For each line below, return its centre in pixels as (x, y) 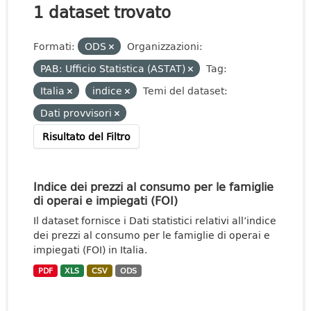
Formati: (54, 46)
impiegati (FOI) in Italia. (90, 250)
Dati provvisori (77, 113)
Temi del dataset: (185, 91)
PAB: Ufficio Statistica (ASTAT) (114, 68)
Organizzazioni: (165, 46)
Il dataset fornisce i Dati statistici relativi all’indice (155, 220)
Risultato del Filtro (86, 136)
